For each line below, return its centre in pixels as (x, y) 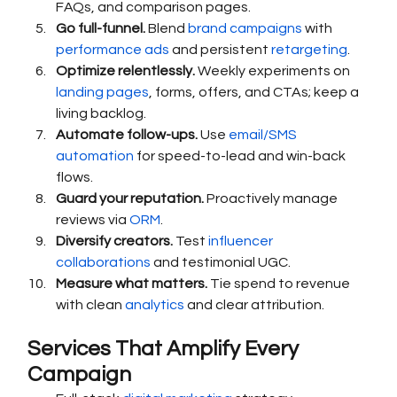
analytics (155, 305)
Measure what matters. (132, 284)
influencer (242, 241)
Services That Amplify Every (166, 349)
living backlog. (101, 114)
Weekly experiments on (274, 71)
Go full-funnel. (101, 29)
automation (95, 156)
